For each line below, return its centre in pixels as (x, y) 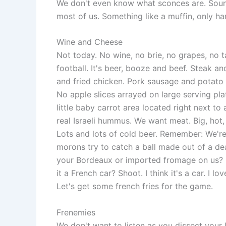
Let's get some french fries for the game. (135, 186)
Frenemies (76, 212)
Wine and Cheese (90, 42)
